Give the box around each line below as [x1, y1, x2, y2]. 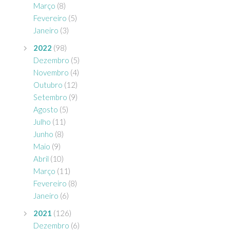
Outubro [33, 80, 63, 90]
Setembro [33, 92, 67, 102]
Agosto [33, 105, 58, 114]
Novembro [33, 68, 69, 78]
